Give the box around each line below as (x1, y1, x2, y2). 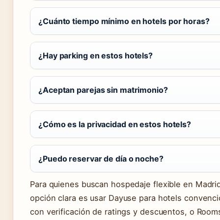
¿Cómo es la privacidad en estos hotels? (38, 119, 192, 129)
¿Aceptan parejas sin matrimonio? (38, 84, 168, 95)
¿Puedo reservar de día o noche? (38, 153, 164, 164)
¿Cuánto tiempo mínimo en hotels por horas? (38, 16, 210, 26)
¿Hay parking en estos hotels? (38, 50, 153, 60)
